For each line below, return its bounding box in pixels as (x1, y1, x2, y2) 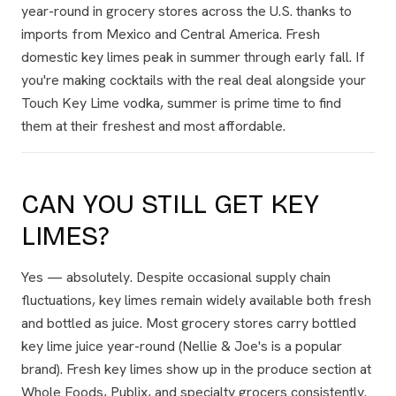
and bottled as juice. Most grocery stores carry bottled (21, 314, 356, 332)
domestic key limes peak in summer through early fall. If (21, 48, 365, 66)
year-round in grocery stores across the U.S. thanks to (21, 2, 352, 20)
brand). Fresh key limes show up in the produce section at (21, 360, 371, 378)
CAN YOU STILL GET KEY (21, 188, 319, 220)
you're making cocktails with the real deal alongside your (21, 71, 366, 89)
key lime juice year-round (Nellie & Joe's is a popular (21, 337, 342, 355)
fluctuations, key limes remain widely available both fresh (21, 291, 371, 309)
